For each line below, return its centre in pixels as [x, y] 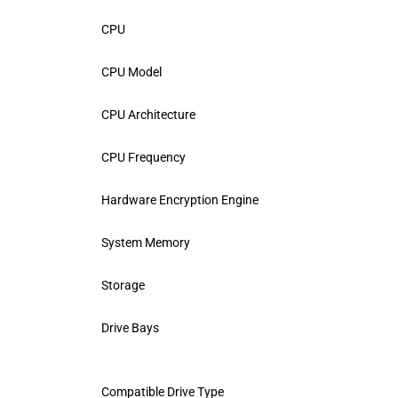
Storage [123, 285]
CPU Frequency [143, 157]
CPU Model [131, 72]
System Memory [146, 242]
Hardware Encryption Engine [180, 199]
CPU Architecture [148, 114]
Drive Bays [130, 327]
